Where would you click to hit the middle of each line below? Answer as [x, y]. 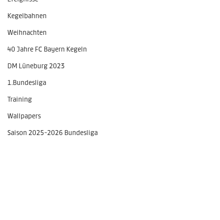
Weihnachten [27, 33]
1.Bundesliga [27, 83]
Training [20, 99]
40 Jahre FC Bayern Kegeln [47, 49]
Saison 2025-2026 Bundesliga [53, 133]
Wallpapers [24, 116]
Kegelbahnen [27, 16]
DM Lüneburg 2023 [36, 66]
